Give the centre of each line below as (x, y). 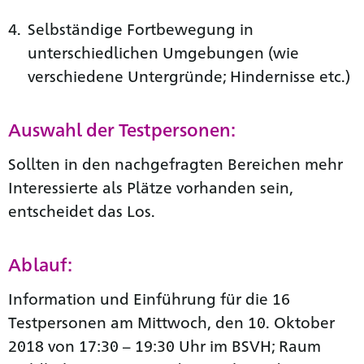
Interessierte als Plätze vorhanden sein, (151, 186)
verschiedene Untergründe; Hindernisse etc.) (189, 75)
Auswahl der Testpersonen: (122, 129)
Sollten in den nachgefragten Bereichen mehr (175, 163)
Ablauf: (40, 264)
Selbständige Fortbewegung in (141, 28)
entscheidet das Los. (82, 210)
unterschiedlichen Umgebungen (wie (163, 52)
